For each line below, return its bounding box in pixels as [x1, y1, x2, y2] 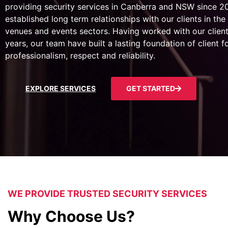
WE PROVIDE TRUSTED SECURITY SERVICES [8, 188, 207, 199]
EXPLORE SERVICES [25, 84, 96, 93]
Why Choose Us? [8, 207, 135, 226]
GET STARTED [126, 84, 175, 93]
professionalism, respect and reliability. [5, 50, 155, 61]
